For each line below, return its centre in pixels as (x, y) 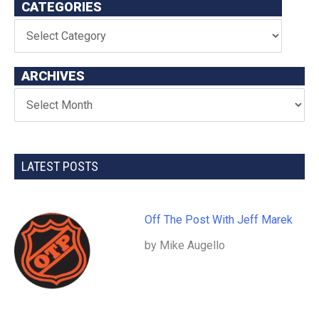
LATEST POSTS (60, 166)
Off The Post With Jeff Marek (219, 219)
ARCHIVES (53, 76)
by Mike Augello (185, 245)
